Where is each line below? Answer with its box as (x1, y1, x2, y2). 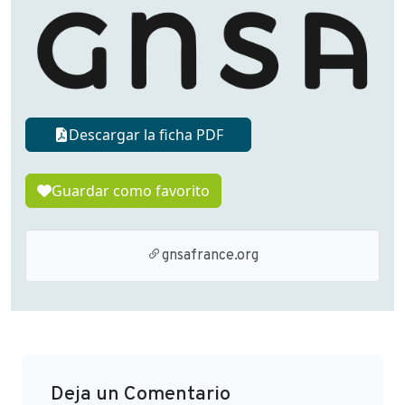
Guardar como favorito (52, 180, 210, 201)
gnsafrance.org (161, 246, 259, 265)
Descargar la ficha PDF (68, 124, 223, 145)
